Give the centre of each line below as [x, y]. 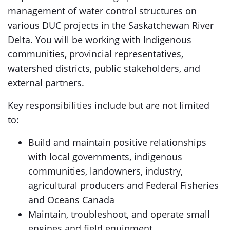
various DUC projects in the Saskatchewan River [111, 25]
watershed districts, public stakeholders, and [104, 68]
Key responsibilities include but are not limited [109, 105]
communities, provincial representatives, [95, 54]
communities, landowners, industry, [106, 171]
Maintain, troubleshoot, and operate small [119, 214]
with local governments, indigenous [105, 157]
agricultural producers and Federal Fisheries [123, 185]
